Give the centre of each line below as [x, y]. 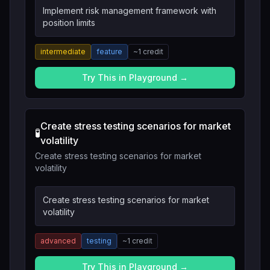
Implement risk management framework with [130, 11]
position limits [69, 23]
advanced [58, 241]
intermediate [63, 52]
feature [109, 52]
